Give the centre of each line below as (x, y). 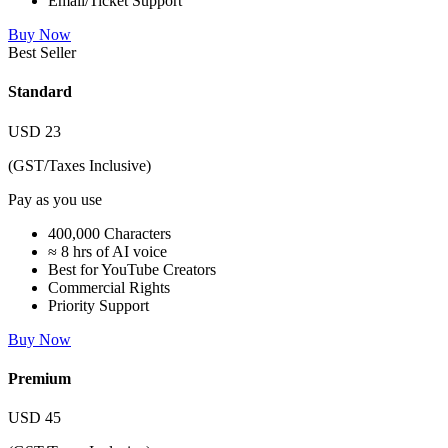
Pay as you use (55, 199)
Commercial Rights (109, 287)
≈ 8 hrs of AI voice (107, 251)
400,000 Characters (109, 233)
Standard (40, 92)
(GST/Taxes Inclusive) (79, 165)
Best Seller (42, 53)
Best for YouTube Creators (132, 269)
